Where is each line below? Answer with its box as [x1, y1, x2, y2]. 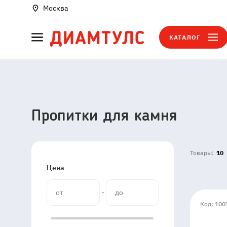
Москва [43, 4, 68, 13]
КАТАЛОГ [169, 33, 201, 41]
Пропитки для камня [31, 108, 177, 125]
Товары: [190, 149, 214, 157]
